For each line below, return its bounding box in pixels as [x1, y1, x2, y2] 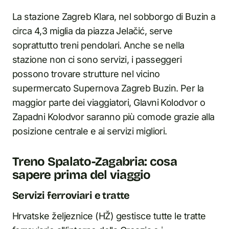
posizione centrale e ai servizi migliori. [12, 126, 167, 136]
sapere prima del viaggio [12, 168, 151, 182]
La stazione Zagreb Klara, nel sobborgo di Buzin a [12, 11, 216, 22]
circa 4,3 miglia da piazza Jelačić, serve [12, 26, 173, 36]
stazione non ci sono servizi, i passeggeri [12, 54, 182, 65]
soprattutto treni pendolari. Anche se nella [12, 40, 185, 51]
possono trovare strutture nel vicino [12, 68, 160, 79]
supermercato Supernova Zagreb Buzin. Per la [12, 83, 204, 94]
